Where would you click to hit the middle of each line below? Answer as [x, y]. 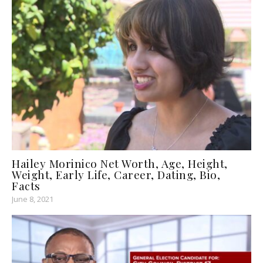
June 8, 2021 [33, 199]
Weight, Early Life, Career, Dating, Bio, [116, 174]
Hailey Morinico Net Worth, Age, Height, [120, 163]
